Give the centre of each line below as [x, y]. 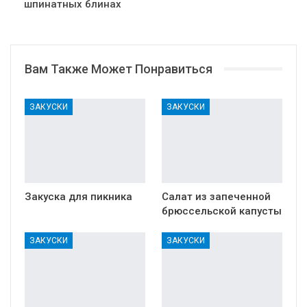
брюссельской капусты [222, 211]
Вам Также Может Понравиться [119, 69]
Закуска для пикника [78, 196]
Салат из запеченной [216, 196]
